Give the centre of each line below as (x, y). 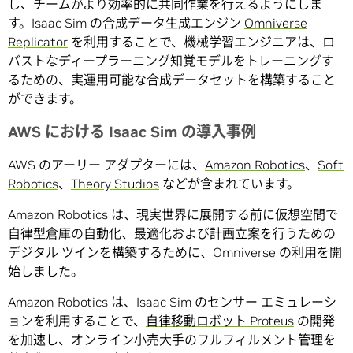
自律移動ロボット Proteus (220, 321)
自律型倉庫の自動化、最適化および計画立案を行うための (172, 234)
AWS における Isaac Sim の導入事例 (132, 132)
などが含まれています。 (229, 184)
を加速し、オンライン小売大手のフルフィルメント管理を (172, 340)
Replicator (38, 42)
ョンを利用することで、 (77, 321)
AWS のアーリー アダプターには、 (106, 165)
